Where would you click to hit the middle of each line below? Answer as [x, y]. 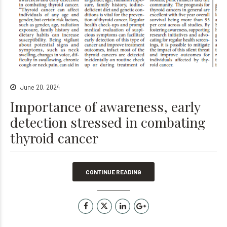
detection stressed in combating [108, 122]
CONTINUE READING [113, 172]
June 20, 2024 [40, 87]
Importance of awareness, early [105, 107]
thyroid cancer [54, 138]
